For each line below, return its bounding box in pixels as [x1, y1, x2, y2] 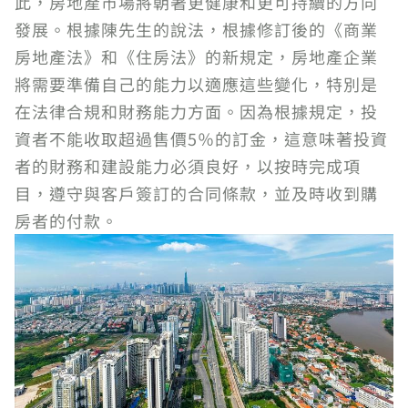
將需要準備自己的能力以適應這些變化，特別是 [15, 72, 378, 96]
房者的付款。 [15, 209, 118, 232]
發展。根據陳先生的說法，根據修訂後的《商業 [15, 17, 378, 41]
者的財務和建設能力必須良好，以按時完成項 [15, 154, 361, 178]
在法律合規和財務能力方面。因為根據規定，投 [15, 99, 378, 123]
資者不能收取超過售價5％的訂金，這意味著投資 [15, 127, 388, 150]
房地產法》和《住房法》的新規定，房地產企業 [15, 45, 378, 68]
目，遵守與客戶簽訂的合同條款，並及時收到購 [15, 181, 378, 205]
